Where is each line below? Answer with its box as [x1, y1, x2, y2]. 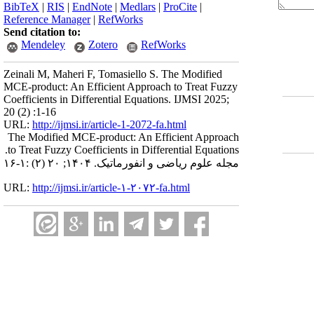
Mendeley [21, 39, 65, 50]
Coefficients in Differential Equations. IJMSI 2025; [4, 93, 229, 105]
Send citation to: [4, 26, 81, 38]
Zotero [88, 39, 118, 50]
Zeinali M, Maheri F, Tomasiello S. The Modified [4, 68, 222, 80]
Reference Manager [4, 13, 90, 25]
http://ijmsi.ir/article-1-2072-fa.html [32, 118, 186, 130]
